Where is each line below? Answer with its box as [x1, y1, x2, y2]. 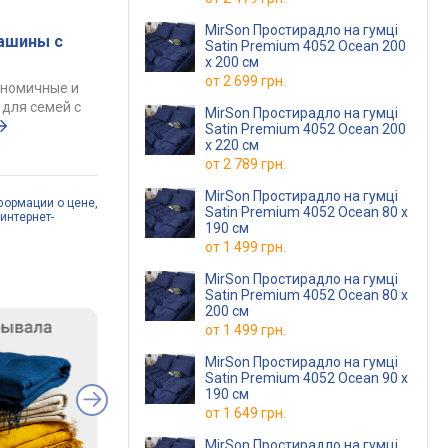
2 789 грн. [223, 156, 286, 172]
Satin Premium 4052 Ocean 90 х [205, 370, 408, 386]
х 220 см [205, 137, 259, 153]
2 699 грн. [223, 73, 286, 89]
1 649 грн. [223, 405, 286, 421]
